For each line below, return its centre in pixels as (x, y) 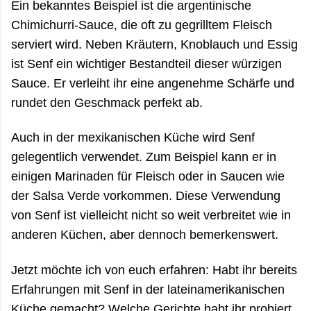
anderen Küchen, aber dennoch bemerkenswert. (145, 235)
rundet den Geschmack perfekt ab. (107, 102)
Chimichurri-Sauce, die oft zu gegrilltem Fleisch (142, 25)
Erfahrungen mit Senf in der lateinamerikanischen (148, 289)
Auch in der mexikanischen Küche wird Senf (133, 137)
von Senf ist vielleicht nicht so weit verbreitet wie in (151, 215)
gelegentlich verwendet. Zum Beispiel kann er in (144, 157)
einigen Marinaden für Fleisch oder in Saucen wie (148, 176)
